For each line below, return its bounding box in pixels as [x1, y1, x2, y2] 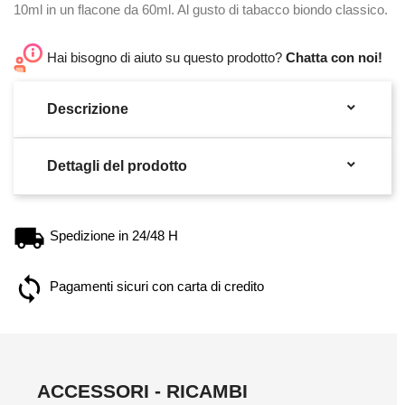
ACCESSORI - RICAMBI [37, 380, 248, 401]
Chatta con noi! [286, 49, 382, 65]
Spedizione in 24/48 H [50, 227, 178, 243]
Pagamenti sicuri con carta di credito [50, 278, 264, 294]
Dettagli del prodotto [47, 157, 187, 174]
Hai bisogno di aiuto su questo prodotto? [47, 49, 286, 65]
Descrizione [47, 100, 128, 117]
